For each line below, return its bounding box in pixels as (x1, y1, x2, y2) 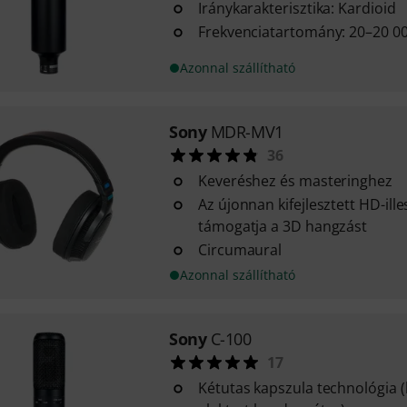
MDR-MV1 (210, 121, 283, 143)
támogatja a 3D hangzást (197, 216, 368, 236)
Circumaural (197, 240, 283, 260)
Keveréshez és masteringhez (197, 171, 392, 191)
